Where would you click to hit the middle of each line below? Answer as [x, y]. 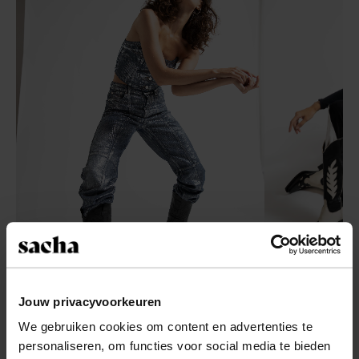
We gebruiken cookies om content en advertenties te [165, 327]
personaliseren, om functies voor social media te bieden [175, 346]
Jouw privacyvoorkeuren [90, 301]
